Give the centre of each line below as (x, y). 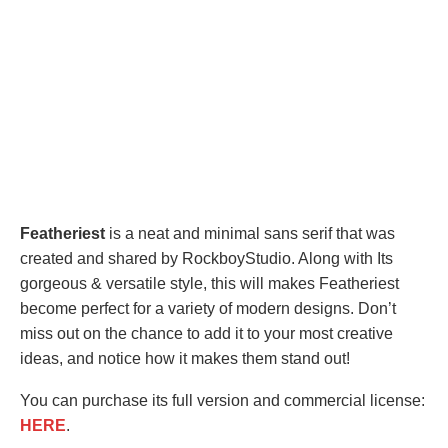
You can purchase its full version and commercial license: (222, 400)
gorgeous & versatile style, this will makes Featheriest (209, 283)
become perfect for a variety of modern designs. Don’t (208, 308)
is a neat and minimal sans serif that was (250, 233)
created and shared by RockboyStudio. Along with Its (206, 258)
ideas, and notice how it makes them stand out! (185, 358)
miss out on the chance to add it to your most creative (206, 333)
